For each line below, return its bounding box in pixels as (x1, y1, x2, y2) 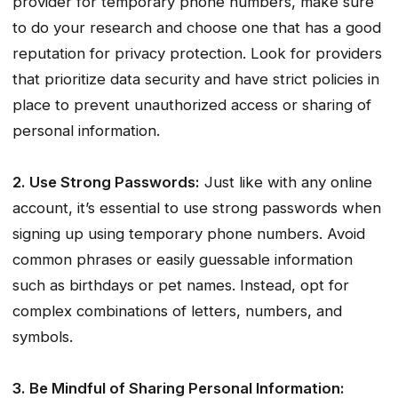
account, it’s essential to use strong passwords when (12, 198, 381, 217)
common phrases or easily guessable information (12, 250, 353, 268)
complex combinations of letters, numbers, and (12, 301, 342, 320)
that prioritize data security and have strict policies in (12, 69, 379, 88)
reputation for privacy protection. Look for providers (12, 44, 382, 62)
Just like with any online (200, 172, 372, 191)
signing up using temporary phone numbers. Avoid (12, 224, 365, 243)
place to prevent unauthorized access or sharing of (12, 95, 371, 114)
